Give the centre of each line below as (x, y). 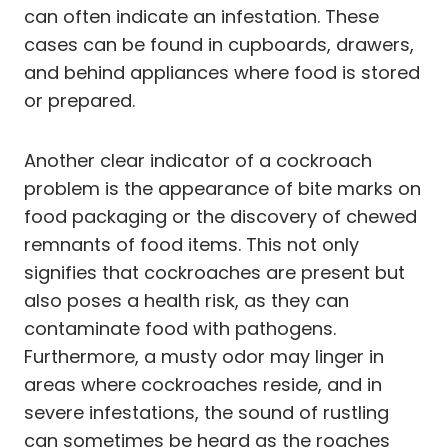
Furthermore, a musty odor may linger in (204, 356)
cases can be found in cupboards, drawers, (219, 44)
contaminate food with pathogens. (180, 328)
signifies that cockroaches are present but (214, 272)
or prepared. (79, 100)
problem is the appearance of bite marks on (222, 188)
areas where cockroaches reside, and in (203, 384)
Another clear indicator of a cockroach (198, 160)
